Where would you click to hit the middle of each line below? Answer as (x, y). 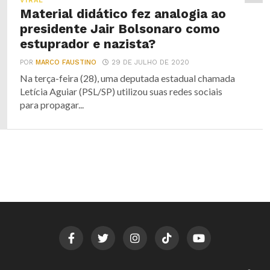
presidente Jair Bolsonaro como (120, 29)
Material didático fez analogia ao (123, 14)
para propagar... (52, 105)
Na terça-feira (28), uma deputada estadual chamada (128, 78)
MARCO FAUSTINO (66, 62)
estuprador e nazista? (88, 44)
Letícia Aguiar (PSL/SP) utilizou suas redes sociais (121, 91)
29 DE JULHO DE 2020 (151, 62)
